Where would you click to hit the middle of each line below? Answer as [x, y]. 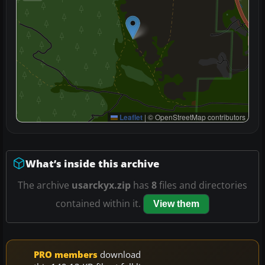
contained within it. [99, 203]
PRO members [66, 254]
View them [176, 203]
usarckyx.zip [101, 185]
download [119, 254]
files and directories [202, 185]
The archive [45, 185]
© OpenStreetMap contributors [196, 117]
